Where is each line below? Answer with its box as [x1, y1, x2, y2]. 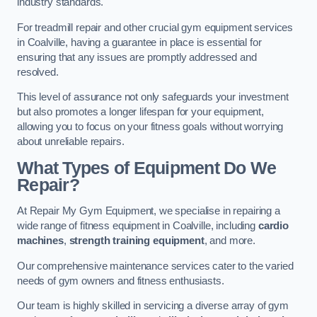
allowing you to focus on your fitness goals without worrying [17, 121, 284, 133]
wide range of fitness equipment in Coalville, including [17, 220, 258, 232]
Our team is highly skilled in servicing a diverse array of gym [17, 300, 289, 312]
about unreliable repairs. [17, 136, 125, 148]
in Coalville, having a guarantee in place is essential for [17, 36, 262, 48]
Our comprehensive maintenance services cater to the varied [17, 260, 294, 272]
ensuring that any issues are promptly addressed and [17, 51, 257, 63]
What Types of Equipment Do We [17, 158, 277, 178]
